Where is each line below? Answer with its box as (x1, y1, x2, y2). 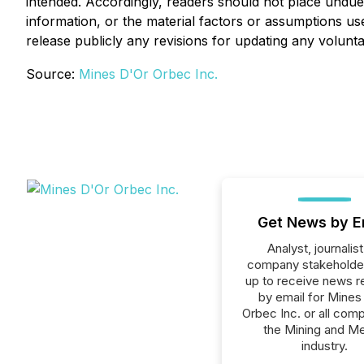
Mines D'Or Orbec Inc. (79, 66, 218, 82)
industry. (301, 338, 348, 353)
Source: (26, 66, 79, 82)
